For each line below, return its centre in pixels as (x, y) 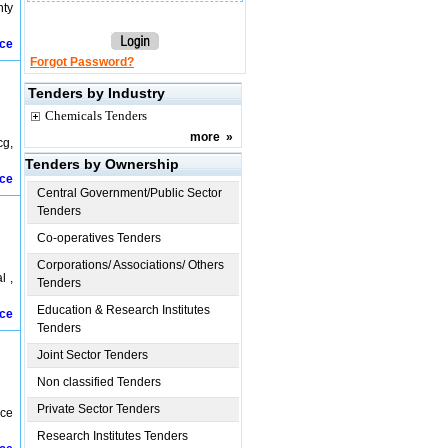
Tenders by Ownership (102, 164)
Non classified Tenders (99, 382)
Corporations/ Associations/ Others (130, 265)
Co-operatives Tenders (99, 238)
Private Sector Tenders (98, 409)
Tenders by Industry (96, 93)
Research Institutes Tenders (112, 436)
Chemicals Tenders (96, 115)
